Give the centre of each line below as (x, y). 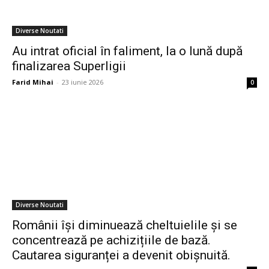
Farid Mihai (33, 82)
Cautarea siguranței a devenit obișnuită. (121, 255)
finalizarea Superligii (69, 66)
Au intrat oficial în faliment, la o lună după (127, 51)
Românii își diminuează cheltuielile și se (125, 225)
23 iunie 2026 (83, 82)
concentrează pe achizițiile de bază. (111, 240)
